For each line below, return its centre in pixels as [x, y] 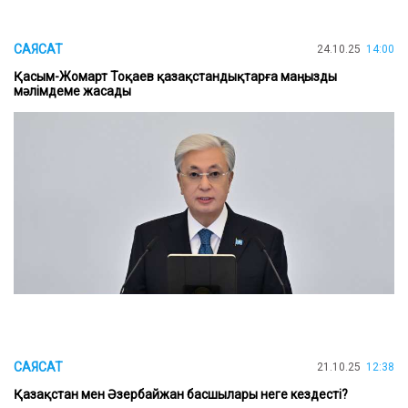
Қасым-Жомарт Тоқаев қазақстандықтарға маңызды [175, 76]
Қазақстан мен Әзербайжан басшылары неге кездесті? [181, 395]
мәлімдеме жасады [72, 91]
